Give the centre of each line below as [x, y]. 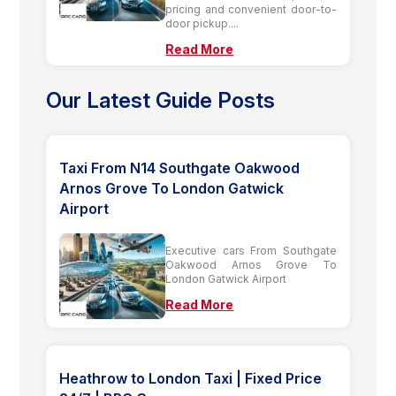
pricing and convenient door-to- [251, 9]
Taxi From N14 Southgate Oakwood [180, 168]
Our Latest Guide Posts [161, 100]
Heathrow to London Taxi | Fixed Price [191, 378]
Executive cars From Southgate [251, 250]
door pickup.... [202, 23]
